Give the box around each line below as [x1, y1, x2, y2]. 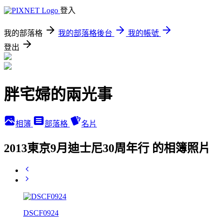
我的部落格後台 [58, 29, 112, 37]
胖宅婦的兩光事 [4, 86, 112, 104]
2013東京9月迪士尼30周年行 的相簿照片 [4, 141, 210, 155]
